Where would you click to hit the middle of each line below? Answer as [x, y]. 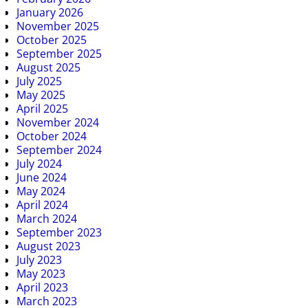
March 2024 [47, 218]
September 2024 [59, 150]
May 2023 [41, 273]
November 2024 [58, 122]
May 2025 [41, 95]
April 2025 [42, 108]
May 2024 [41, 191]
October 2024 [52, 136]
